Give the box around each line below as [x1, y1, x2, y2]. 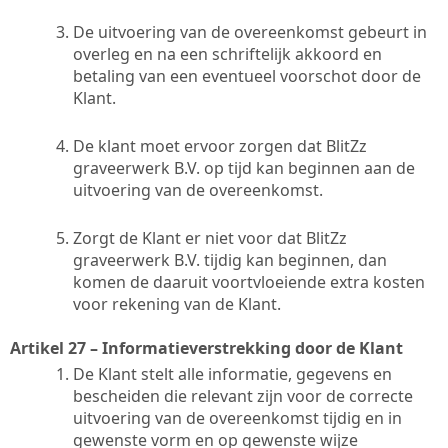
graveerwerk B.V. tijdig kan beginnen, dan [73, 248, 387, 271]
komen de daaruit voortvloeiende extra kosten [73, 270, 425, 293]
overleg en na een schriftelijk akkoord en [73, 42, 382, 65]
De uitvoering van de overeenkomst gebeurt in [73, 20, 427, 43]
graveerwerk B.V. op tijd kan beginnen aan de [73, 156, 415, 179]
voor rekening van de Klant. [73, 292, 281, 315]
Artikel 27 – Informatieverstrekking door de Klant [10, 336, 403, 359]
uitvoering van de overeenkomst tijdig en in [73, 406, 402, 429]
